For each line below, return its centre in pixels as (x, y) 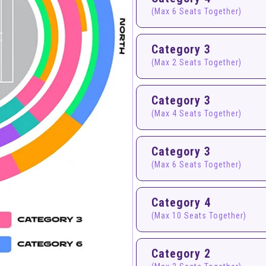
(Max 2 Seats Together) (197, 62)
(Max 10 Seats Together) (199, 216)
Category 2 (181, 254)
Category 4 (181, 202)
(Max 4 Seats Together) (197, 113)
